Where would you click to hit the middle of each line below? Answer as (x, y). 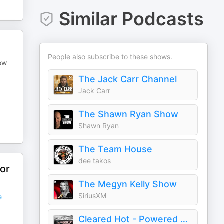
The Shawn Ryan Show (129, 114)
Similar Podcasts (131, 19)
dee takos (95, 161)
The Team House (116, 149)
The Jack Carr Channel (128, 79)
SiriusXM (93, 196)
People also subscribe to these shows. (110, 57)
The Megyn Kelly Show (128, 184)
